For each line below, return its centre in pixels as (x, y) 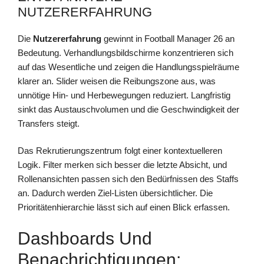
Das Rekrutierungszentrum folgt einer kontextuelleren (120, 151)
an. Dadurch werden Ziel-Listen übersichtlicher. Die (115, 193)
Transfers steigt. (49, 123)
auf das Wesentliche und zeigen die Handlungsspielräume (128, 67)
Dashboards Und (85, 238)
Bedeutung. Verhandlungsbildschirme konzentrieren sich (126, 52)
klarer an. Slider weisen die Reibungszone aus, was (117, 81)
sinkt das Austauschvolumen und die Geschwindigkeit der (128, 109)
